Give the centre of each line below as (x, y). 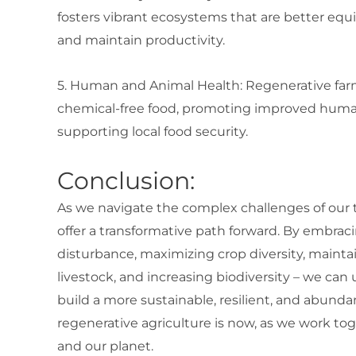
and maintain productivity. (141, 41)
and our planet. (105, 346)
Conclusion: (126, 181)
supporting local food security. (153, 132)
